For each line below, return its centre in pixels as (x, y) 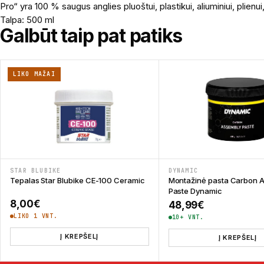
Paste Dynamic (195, 191)
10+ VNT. (188, 217)
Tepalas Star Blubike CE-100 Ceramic (77, 180)
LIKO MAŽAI (34, 74)
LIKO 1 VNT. (36, 216)
